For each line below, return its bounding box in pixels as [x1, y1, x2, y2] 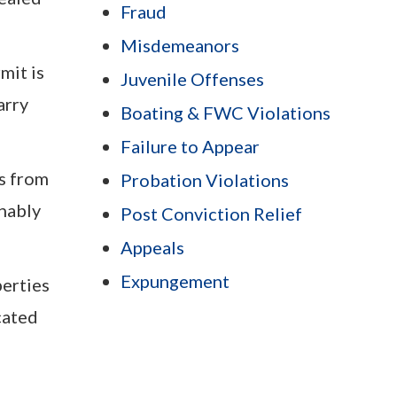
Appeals [121, 237, 184, 259]
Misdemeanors [121, 35, 239, 57]
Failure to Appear [121, 136, 260, 158]
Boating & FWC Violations [121, 102, 331, 124]
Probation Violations [121, 169, 289, 191]
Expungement [121, 270, 230, 292]
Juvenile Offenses [121, 68, 264, 90]
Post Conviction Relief [121, 203, 302, 225]
